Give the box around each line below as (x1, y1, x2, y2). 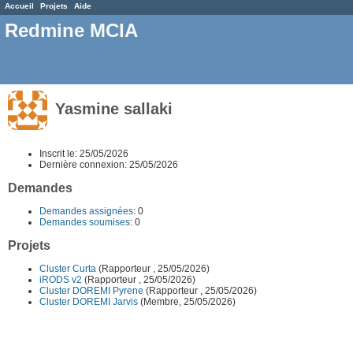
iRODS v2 (39, 273, 82, 285)
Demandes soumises (39, 216, 130, 228)
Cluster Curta (39, 262, 96, 274)
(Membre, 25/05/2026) (138, 295, 236, 307)
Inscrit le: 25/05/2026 (39, 147, 128, 159)
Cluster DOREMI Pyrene (39, 284, 143, 296)
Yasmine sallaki (50, 100, 173, 118)
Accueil (5, 2, 34, 10)
